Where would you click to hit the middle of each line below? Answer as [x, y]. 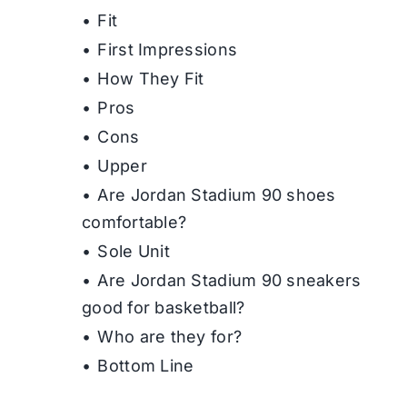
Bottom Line [148, 366]
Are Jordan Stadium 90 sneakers [229, 281]
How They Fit [153, 79]
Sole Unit [136, 252]
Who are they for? [172, 337]
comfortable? [134, 223]
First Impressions [170, 50]
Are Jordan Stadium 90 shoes [217, 195]
